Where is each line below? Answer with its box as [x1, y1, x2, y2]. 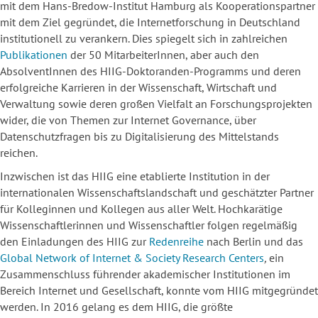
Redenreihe [149, 234, 204, 249]
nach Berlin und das [204, 234, 303, 249]
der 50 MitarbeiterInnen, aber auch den [67, 48, 259, 62]
